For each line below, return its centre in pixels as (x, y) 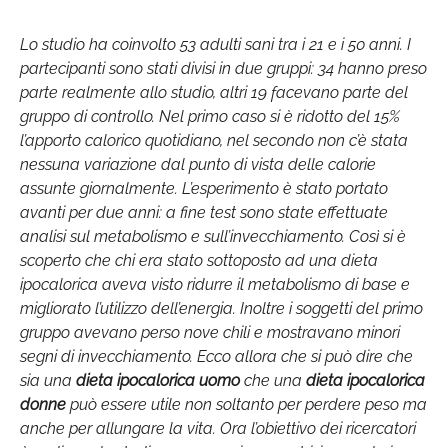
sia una (46, 380)
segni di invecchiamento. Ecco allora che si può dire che (216, 356)
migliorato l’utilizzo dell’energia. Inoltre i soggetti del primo (221, 308)
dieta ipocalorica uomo (156, 380)
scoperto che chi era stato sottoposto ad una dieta (199, 260)
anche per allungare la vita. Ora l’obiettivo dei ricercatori (218, 428)
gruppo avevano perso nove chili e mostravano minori (210, 332)
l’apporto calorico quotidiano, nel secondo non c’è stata (214, 140)
